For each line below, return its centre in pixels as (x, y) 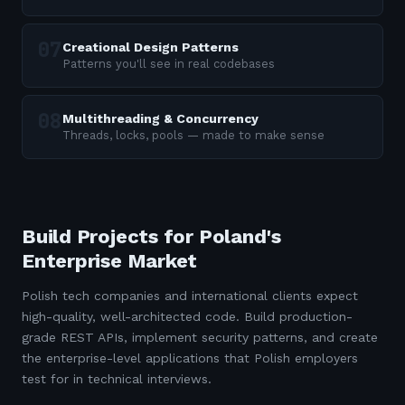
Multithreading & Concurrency (160, 118)
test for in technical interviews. (117, 379)
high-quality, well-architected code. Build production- (187, 316)
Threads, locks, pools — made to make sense (193, 135)
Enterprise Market (110, 261)
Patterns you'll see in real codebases (169, 64)
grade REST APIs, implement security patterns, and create (200, 337)
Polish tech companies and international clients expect (190, 296)
